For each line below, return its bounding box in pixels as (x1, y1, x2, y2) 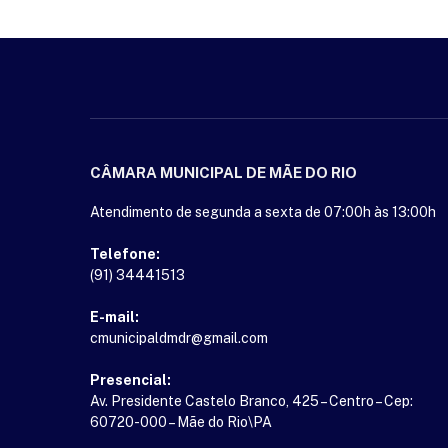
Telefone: (90, 246, 160, 263)
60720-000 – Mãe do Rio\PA (90, 414, 272, 431)
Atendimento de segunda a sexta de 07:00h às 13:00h (90, 204, 436, 221)
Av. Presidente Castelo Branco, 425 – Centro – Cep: (90, 393, 413, 410)
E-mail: (90, 309, 139, 326)
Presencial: (90, 372, 171, 389)
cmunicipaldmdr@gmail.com (90, 330, 268, 347)
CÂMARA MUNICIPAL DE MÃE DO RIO (90, 164, 357, 182)
